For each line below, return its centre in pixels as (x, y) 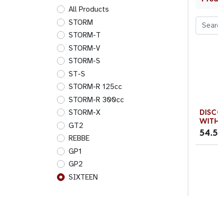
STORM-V (84, 48)
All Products (89, 9)
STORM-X (84, 112)
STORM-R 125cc (95, 87)
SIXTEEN (83, 177)
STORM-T (85, 35)
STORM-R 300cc (96, 100)
